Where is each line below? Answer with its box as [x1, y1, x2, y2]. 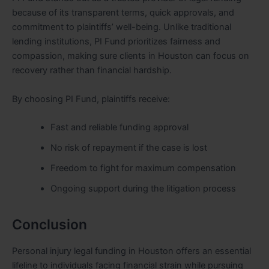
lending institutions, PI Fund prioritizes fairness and [12, 36, 220, 47]
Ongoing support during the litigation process [50, 183, 236, 195]
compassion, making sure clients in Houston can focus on [12, 50, 249, 62]
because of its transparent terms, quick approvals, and [12, 7, 234, 19]
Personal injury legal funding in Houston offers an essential [12, 246, 251, 257]
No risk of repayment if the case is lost [50, 142, 207, 154]
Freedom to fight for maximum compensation [50, 163, 236, 174]
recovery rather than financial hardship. [12, 65, 172, 76]
